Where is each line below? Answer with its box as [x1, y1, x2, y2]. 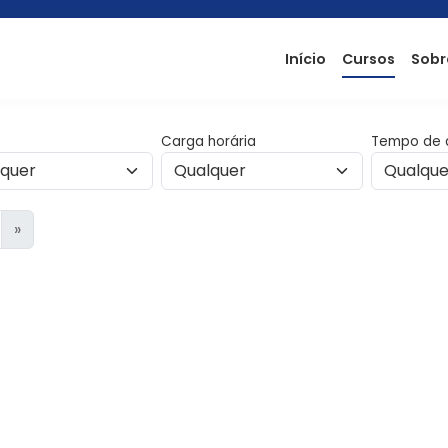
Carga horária [160, 132, 256, 151]
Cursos [342, 48, 395, 69]
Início [285, 48, 326, 69]
